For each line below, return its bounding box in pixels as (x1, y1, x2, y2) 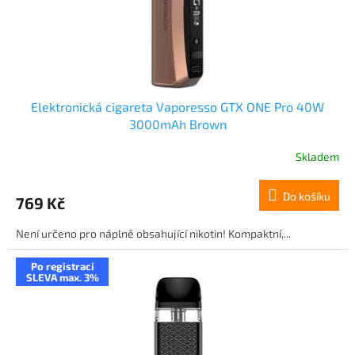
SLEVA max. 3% (25, 270, 99, 284)
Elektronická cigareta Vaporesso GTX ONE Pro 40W (31, 98, 324, 114)
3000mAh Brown (128, 116, 227, 132)
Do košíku (283, 189, 330, 203)
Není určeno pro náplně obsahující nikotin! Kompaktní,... (16, 226, 291, 240)
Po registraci (30, 259, 94, 273)
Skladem (296, 150, 339, 164)
